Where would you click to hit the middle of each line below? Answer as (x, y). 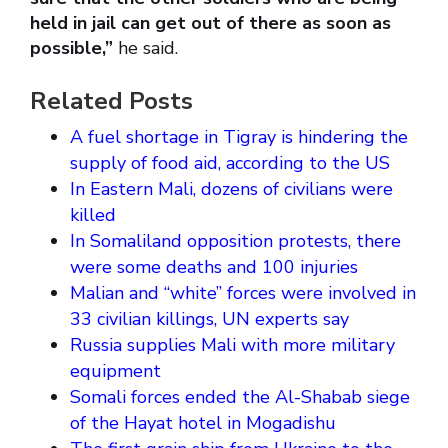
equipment (115, 371)
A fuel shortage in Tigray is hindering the (239, 137)
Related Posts (111, 101)
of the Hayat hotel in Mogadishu (203, 423)
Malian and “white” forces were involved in (243, 293)
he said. (145, 48)
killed (93, 215)
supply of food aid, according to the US (230, 163)
